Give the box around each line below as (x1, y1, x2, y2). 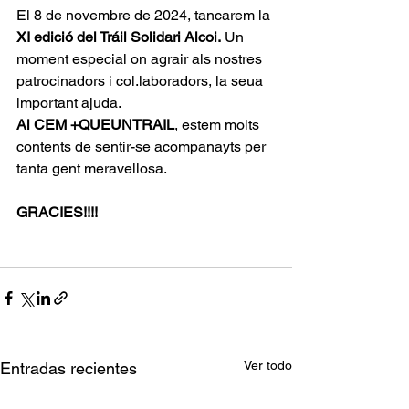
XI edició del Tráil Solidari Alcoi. (16, 27, 221, 46)
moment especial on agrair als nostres (16, 49, 266, 68)
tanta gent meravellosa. (16, 159, 167, 177)
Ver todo (244, 357, 292, 372)
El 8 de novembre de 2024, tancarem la (16, 5, 270, 24)
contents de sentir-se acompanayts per (16, 137, 269, 155)
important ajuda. (16, 93, 124, 111)
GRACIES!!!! (16, 203, 98, 221)
